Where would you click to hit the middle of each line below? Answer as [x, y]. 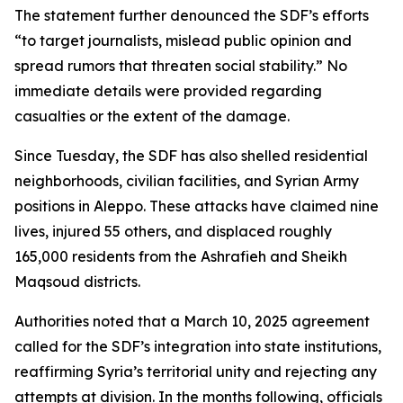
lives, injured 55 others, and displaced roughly [173, 231]
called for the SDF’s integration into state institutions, [198, 346]
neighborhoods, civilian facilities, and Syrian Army [187, 181]
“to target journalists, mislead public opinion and [183, 40]
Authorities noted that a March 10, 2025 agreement [192, 321]
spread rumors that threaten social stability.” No [181, 66]
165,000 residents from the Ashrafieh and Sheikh [181, 256]
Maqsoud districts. [77, 282]
